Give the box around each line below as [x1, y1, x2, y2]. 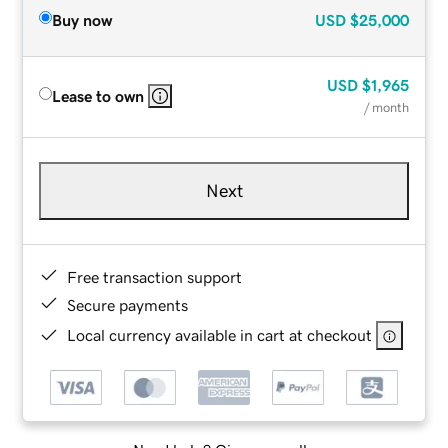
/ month [363, 100, 409, 114]
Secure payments [67, 296, 189, 313]
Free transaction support [67, 268, 243, 285]
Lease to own [52, 87, 145, 104]
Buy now [52, 11, 113, 28]
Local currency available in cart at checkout [67, 326, 373, 343]
